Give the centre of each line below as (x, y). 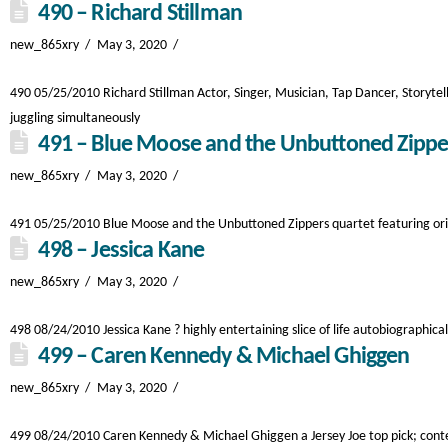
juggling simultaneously (75, 118)
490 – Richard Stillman (140, 14)
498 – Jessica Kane (121, 251)
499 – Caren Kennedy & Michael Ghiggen (224, 357)
